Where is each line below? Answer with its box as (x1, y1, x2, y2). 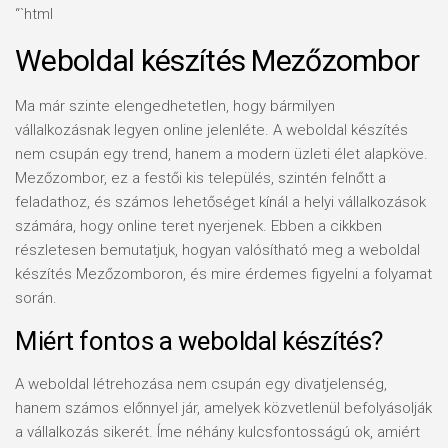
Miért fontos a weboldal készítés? (15, 326, 383, 356)
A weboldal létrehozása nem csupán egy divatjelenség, (15, 375, 387, 393)
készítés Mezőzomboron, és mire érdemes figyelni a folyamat (15, 265, 432, 283)
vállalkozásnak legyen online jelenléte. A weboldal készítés (15, 121, 408, 139)
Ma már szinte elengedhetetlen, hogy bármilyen (15, 97, 335, 115)
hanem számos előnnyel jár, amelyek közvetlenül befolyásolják (15, 399, 432, 417)
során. (15, 289, 57, 307)
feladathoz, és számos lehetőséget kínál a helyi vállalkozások (15, 193, 426, 211)
